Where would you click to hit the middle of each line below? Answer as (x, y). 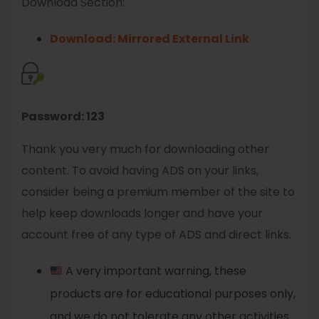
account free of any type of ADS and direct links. (156, 235)
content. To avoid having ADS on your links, (140, 171)
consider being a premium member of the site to (158, 192)
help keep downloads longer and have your (142, 214)
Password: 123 (63, 117)
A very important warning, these (155, 271)
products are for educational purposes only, (173, 294)
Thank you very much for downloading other (145, 150)
